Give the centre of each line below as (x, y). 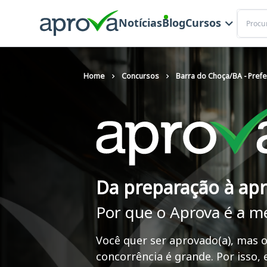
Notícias (140, 23)
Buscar (249, 14)
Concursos (140, 76)
